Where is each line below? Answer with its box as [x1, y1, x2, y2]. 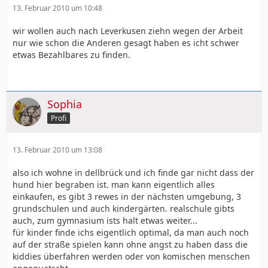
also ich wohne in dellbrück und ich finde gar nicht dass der [13, 167, 254, 178]
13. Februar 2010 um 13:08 [13, 145, 102, 155]
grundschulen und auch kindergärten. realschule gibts [13, 203, 234, 214]
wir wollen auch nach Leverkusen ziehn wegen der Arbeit [13, 25, 243, 36]
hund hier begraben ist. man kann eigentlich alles [13, 179, 215, 190]
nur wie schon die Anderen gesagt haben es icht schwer [13, 37, 239, 48]
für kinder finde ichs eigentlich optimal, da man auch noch [13, 227, 249, 238]
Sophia [47, 97, 82, 111]
